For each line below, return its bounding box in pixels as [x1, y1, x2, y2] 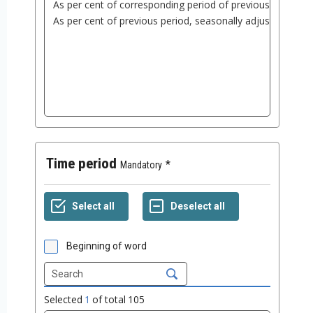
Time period [54, 155, 117, 173]
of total [92, 293, 126, 307]
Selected [44, 293, 82, 307]
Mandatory [120, 159, 162, 171]
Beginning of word [66, 240, 147, 252]
